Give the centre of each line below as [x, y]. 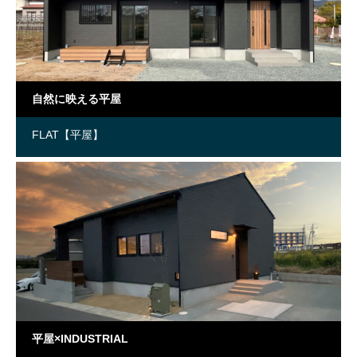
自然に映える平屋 [76, 99]
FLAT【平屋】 [68, 135]
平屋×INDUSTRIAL [80, 339]
